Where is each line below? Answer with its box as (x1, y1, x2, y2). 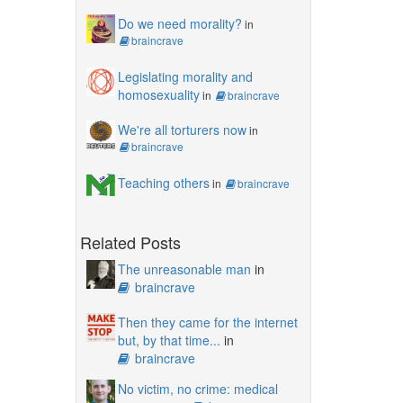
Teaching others (117, 173, 210, 192)
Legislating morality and (117, 67, 253, 85)
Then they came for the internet (117, 312, 298, 331)
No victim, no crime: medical (117, 379, 278, 398)
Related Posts (79, 229, 181, 254)
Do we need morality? (117, 13, 242, 32)
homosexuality (117, 85, 200, 103)
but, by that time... (117, 330, 220, 349)
